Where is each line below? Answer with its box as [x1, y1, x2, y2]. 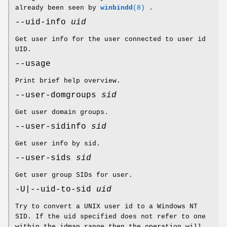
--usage [15, 59, 51, 69]
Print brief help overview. [15, 77, 121, 85]
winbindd [100, 4, 133, 12]
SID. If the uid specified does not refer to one [15, 213, 206, 221]
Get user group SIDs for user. [15, 171, 133, 179]
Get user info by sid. [15, 140, 100, 148]
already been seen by [15, 4, 100, 12]
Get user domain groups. [15, 108, 108, 117]
